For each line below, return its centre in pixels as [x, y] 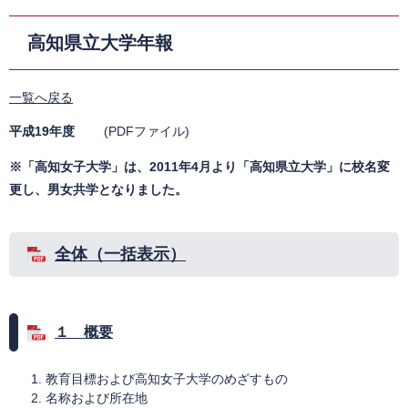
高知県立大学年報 [100, 43]
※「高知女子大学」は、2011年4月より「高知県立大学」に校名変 [199, 167]
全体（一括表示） [120, 255]
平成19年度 [42, 132]
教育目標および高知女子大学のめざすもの [167, 379]
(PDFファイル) [132, 132]
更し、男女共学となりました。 [98, 190]
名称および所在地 [97, 398]
